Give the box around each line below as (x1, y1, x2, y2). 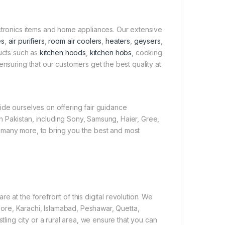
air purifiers (8, 37, 45, 46)
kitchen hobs (89, 48, 132, 57)
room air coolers (48, 37, 102, 46)
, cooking (132, 48, 162, 57)
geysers (134, 37, 161, 46)
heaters (105, 37, 131, 46)
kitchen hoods (39, 48, 86, 57)
